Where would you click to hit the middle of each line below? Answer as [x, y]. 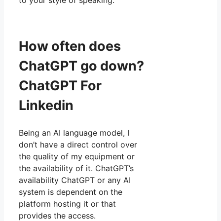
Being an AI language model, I [74, 132]
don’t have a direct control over [78, 144]
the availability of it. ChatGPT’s [76, 168]
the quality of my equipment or [77, 156]
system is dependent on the [71, 192]
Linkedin [46, 106]
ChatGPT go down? [81, 66]
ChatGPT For [60, 86]
